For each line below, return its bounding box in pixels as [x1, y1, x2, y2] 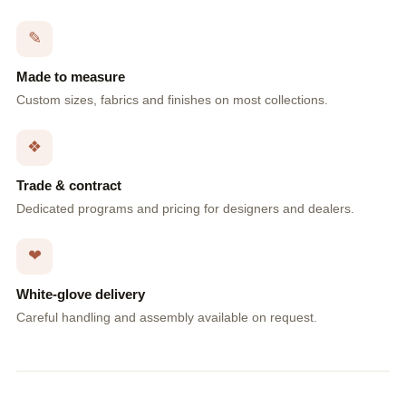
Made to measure [16, 68, 125, 84]
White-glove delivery [16, 285, 145, 302]
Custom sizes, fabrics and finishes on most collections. [16, 92, 328, 107]
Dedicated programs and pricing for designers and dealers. [16, 200, 354, 216]
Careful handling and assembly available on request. [16, 309, 317, 324]
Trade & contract [16, 177, 121, 193]
